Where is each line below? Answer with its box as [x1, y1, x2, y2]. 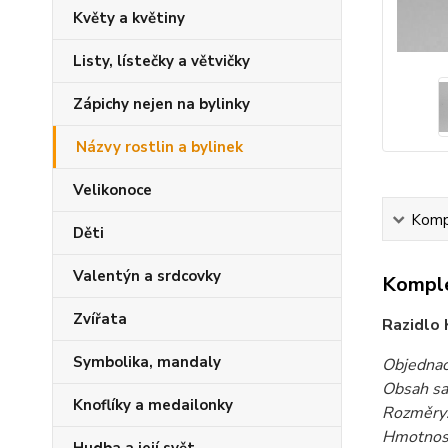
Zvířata [73, 309, 127, 329]
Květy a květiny [73, 8, 185, 28]
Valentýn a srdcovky [73, 266, 221, 286]
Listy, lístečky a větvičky [73, 51, 250, 71]
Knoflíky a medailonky [73, 395, 233, 415]
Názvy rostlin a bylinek [76, 137, 243, 157]
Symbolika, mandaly [73, 352, 221, 372]
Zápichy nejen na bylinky [73, 94, 250, 114]
